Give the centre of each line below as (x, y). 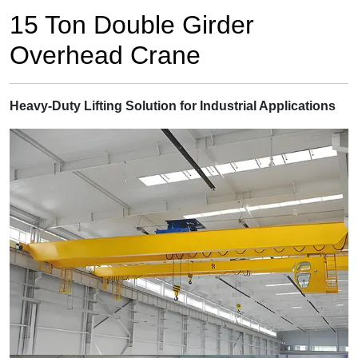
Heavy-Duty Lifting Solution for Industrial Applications (173, 106)
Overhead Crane (105, 56)
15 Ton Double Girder (132, 25)
